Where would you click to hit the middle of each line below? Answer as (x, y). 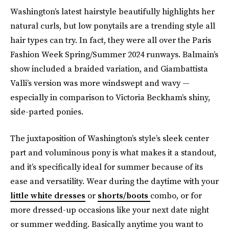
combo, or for (176, 195)
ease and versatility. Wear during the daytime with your (114, 181)
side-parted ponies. (47, 111)
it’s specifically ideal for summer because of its (115, 167)
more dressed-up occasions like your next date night (110, 210)
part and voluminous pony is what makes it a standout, (113, 152)
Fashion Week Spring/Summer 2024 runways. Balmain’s (114, 54)
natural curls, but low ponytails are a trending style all (113, 26)
